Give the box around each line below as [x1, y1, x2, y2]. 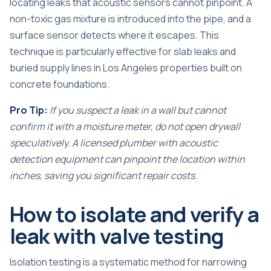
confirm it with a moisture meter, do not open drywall [10, 119, 240, 133]
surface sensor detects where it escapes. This [10, 28, 219, 42]
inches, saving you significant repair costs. [10, 168, 197, 182]
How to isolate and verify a [10, 199, 260, 228]
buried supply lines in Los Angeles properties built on [10, 60, 242, 74]
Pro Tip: [10, 103, 48, 117]
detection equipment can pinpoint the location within [10, 152, 245, 166]
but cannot [175, 103, 226, 117]
